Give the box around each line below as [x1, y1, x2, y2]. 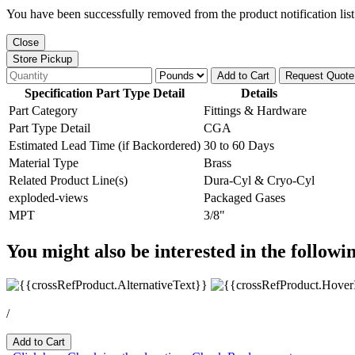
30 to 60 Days [204, 138, 274, 152]
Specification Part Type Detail [25, 86, 185, 100]
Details [241, 86, 277, 100]
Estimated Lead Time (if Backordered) [9, 138, 200, 152]
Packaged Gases [204, 190, 285, 204]
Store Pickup [13, 52, 72, 65]
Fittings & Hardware [204, 103, 307, 117]
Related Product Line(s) [9, 173, 128, 187]
